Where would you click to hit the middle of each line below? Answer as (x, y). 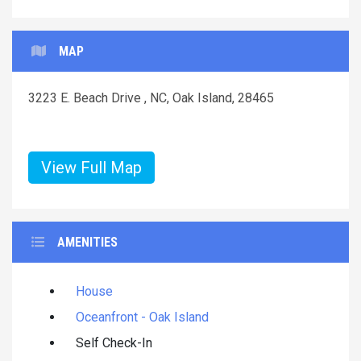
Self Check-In (114, 342)
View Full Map (91, 167)
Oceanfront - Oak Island (142, 317)
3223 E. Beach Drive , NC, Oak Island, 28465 (151, 98)
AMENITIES (87, 242)
